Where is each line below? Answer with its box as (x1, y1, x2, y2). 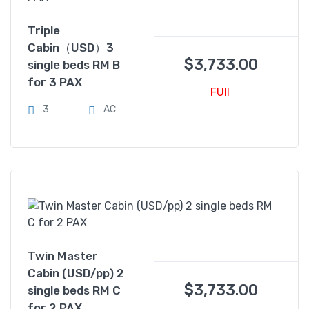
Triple (28, 23, 60, 37)
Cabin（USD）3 (28, 41, 114, 54)
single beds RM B (28, 58, 120, 72)
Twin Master (28, 249, 98, 263)
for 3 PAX (28, 75, 82, 89)
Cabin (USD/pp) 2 (28, 266, 124, 280)
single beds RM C (28, 283, 121, 297)
